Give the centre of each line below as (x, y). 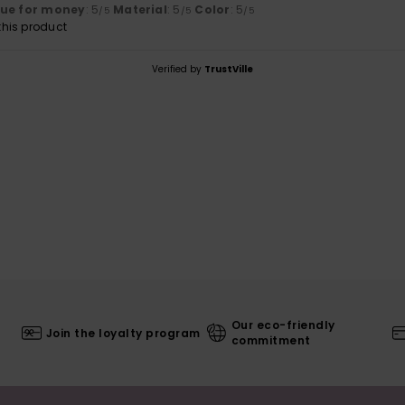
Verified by (178, 70)
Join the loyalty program (123, 333)
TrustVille (229, 70)
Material (140, 10)
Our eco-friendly (283, 325)
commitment (271, 341)
